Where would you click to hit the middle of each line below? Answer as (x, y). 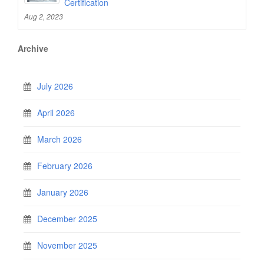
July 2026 (55, 86)
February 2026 (65, 166)
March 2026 (60, 139)
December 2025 (67, 219)
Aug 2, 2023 (44, 16)
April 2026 (56, 113)
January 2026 (63, 192)
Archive (33, 48)
